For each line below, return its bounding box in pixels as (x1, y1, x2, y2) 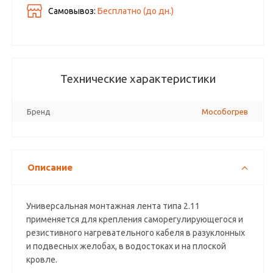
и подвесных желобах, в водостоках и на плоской (26, 241, 227, 251)
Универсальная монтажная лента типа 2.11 (26, 201, 200, 211)
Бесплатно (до (97, 6, 159, 16)
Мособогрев (202, 107, 249, 116)
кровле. (26, 255, 58, 264)
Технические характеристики (60, 73, 216, 85)
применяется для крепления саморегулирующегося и (26, 214, 244, 224)
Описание (27, 162, 73, 172)
